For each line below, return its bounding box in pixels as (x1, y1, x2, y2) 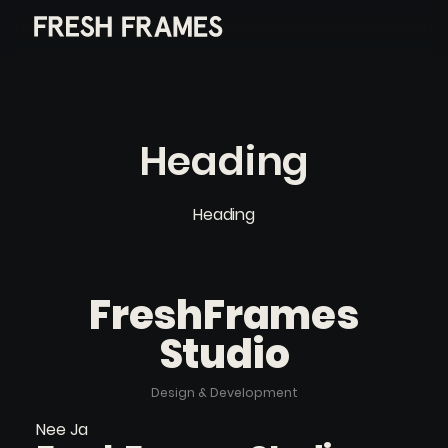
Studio (158, 326, 290, 383)
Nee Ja (36, 417, 89, 441)
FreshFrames (89, 287, 359, 344)
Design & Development (150, 384, 298, 402)
